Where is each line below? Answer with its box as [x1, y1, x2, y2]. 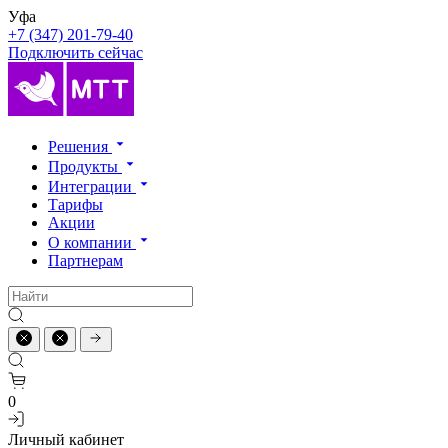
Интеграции [48, 178, 136, 195]
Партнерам [48, 252, 123, 269]
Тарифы [48, 196, 103, 213]
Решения [48, 138, 112, 155]
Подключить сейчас [8, 44, 143, 61]
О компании [48, 234, 136, 251]
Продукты [48, 158, 122, 175]
